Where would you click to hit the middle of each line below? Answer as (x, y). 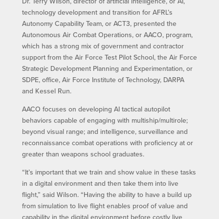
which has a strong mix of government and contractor (103, 46)
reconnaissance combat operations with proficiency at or (107, 142)
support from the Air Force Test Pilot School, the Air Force (109, 57)
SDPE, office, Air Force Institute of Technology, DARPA (103, 79)
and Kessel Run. (46, 91)
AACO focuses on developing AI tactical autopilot (96, 109)
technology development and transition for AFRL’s (97, 12)
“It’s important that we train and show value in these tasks (109, 172)
